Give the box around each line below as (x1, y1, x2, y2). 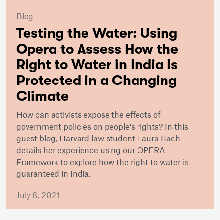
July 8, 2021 (16, 190, 60, 200)
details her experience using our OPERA (16, 145, 165, 155)
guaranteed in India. (16, 168, 91, 179)
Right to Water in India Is (16, 57, 178, 73)
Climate (16, 88, 69, 105)
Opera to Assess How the (16, 41, 179, 57)
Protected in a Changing (16, 73, 177, 89)
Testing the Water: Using (16, 26, 178, 42)
